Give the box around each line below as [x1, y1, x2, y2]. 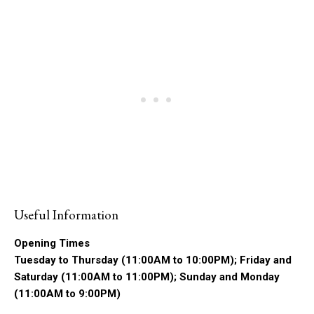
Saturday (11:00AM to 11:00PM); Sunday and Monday [14, 271, 280, 284]
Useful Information [14, 206, 118, 224]
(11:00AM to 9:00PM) [14, 287, 121, 301]
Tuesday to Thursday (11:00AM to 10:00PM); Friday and [14, 254, 292, 267]
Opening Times [14, 237, 90, 250]
